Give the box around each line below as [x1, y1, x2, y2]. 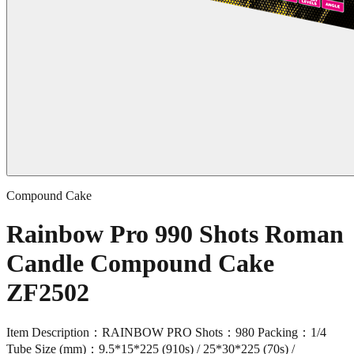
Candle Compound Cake [6, 249, 274, 278]
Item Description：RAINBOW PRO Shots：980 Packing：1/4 [6, 325, 326, 339]
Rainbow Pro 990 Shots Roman [6, 220, 344, 249]
